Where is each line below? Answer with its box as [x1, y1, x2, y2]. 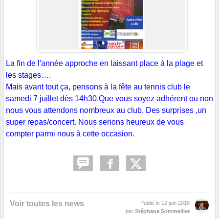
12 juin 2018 [161, 199, 190, 206]
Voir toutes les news [10, 199, 84, 208]
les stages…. [6, 70, 51, 79]
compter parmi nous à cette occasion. [6, 129, 134, 138]
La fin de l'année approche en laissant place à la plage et [6, 59, 203, 67]
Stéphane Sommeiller [135, 208, 190, 214]
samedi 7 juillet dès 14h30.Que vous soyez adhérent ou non [6, 94, 213, 103]
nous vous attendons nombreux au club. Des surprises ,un [6, 106, 206, 114]
